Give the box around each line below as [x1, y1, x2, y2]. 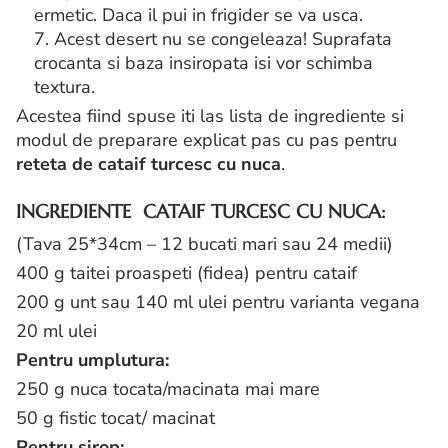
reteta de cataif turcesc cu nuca [16, 152, 281, 177]
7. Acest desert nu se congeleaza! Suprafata [34, 27, 392, 52]
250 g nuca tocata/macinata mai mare [16, 377, 320, 402]
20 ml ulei [16, 319, 97, 344]
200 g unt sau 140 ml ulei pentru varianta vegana [16, 290, 420, 315]
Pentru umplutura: [16, 348, 174, 373]
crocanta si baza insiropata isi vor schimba [34, 51, 373, 76]
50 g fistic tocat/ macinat [16, 406, 215, 431]
